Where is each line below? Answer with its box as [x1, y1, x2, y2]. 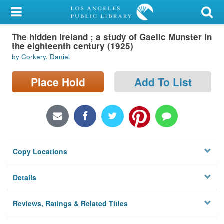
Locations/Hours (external [6, 106, 101, 117]
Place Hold [30, 74, 85, 89]
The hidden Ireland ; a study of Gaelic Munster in [12, 30, 212, 43]
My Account [6, 7, 50, 18]
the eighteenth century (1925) [12, 39, 133, 52]
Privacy [6, 142, 34, 153]
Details [13, 172, 37, 183]
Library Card [24, 31, 67, 42]
